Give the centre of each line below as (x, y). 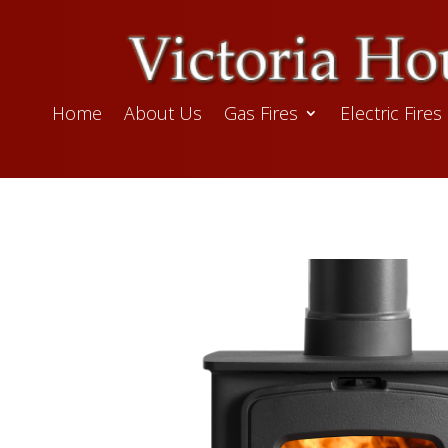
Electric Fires (391, 113)
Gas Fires (261, 113)
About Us (163, 113)
